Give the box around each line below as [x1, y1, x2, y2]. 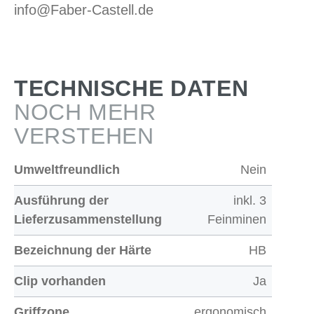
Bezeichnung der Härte [14, 243, 151, 257]
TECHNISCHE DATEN [14, 76, 249, 101]
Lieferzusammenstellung [14, 212, 162, 226]
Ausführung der [14, 193, 109, 207]
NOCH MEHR [14, 100, 156, 125]
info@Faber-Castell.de [14, 2, 153, 18]
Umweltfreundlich [14, 163, 120, 177]
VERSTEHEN [14, 123, 154, 149]
